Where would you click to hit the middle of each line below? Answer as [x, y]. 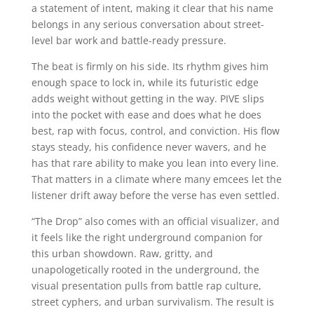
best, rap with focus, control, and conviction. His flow [155, 131]
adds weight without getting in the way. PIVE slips [148, 99]
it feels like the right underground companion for [147, 238]
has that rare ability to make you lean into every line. [155, 163]
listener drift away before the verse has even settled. [155, 196]
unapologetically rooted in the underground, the [145, 270]
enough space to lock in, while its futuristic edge [145, 83]
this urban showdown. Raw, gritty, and [122, 254]
